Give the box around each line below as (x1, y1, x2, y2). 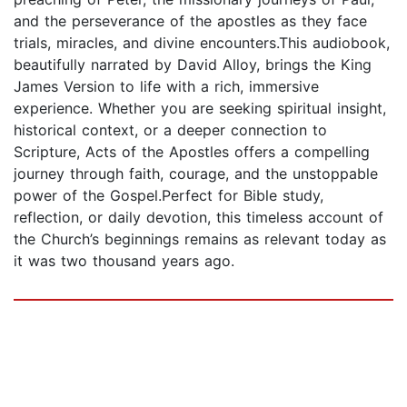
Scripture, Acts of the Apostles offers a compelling (14, 143, 370, 162)
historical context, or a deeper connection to (14, 121, 327, 140)
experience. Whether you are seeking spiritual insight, (14, 99, 386, 118)
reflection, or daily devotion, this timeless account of (14, 208, 383, 227)
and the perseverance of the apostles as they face (14, 12, 367, 31)
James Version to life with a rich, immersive (14, 77, 319, 96)
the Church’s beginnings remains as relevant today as (14, 230, 386, 249)
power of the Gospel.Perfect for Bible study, (14, 186, 323, 205)
